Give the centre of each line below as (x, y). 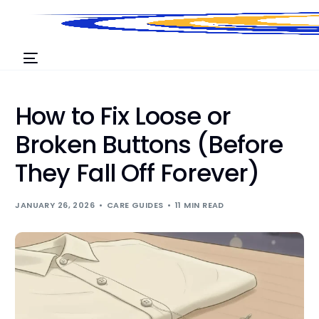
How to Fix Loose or (123, 116)
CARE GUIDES (135, 205)
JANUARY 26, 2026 (55, 205)
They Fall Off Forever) (137, 173)
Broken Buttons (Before (149, 144)
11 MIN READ (200, 205)
